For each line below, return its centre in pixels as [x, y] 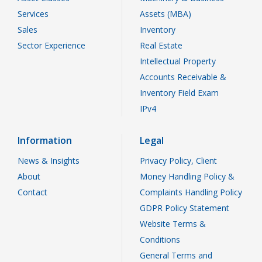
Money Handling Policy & [187, 177]
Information [45, 141]
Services [33, 14]
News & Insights [49, 161]
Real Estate [161, 46]
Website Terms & [173, 224]
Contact [32, 192]
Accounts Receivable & [183, 77]
